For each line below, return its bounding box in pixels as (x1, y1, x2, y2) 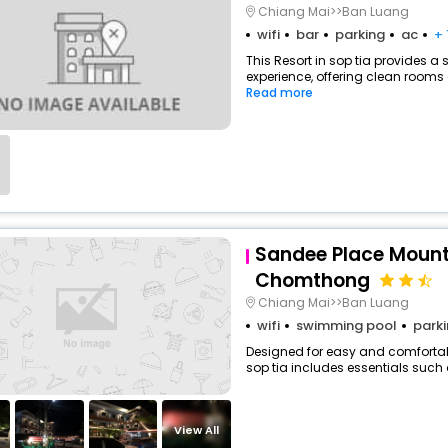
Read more (245, 84, 313, 101)
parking (334, 25, 385, 44)
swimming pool (295, 316, 397, 335)
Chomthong (255, 267, 371, 294)
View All (174, 421, 220, 438)
